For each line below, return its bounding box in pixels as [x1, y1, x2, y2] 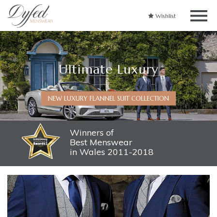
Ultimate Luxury [59, 61, 158, 77]
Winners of [70, 127, 114, 138]
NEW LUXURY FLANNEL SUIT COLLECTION [48, 94, 169, 102]
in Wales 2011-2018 [70, 146, 154, 157]
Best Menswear [70, 137, 132, 148]
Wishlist [154, 12, 176, 19]
